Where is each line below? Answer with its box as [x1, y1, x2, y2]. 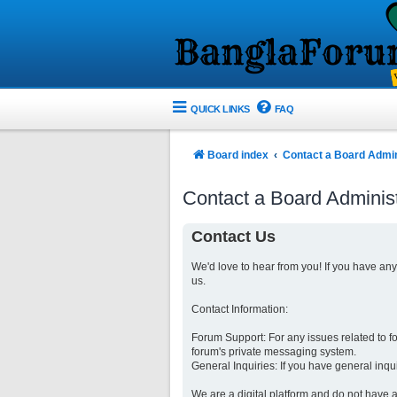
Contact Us [191, 227, 276, 245]
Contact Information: [191, 302, 288, 315]
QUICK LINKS [191, 103, 250, 114]
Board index [207, 149, 269, 161]
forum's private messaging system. [191, 345, 356, 358]
